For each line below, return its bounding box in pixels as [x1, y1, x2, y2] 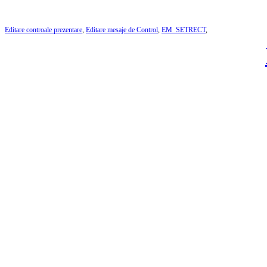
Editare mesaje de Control [86, 25, 158, 34]
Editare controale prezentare [5, 25, 82, 34]
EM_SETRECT [162, 25, 206, 34]
